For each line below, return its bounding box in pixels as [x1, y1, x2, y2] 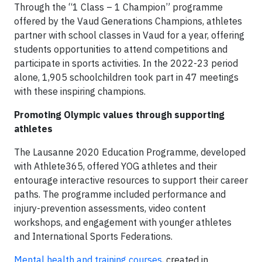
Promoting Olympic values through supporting [14, 109, 225, 121]
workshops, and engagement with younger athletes [14, 216, 232, 229]
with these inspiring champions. [14, 85, 146, 98]
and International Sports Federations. [14, 230, 173, 243]
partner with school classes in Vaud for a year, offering [14, 29, 244, 42]
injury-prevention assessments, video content [14, 202, 206, 215]
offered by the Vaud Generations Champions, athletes [14, 15, 242, 27]
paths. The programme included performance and [14, 188, 226, 201]
